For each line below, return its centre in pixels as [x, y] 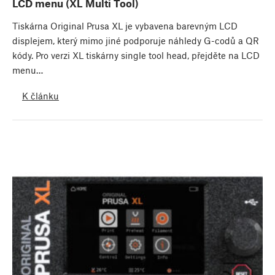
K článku [41, 95]
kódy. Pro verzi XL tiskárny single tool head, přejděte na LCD [136, 56]
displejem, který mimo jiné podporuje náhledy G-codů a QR [136, 41]
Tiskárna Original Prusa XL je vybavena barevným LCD [125, 26]
